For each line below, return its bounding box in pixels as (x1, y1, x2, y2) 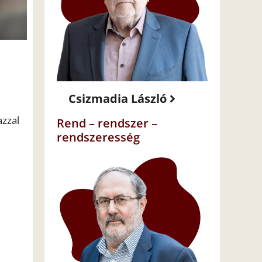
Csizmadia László (68, 91, 167, 107)
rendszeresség (57, 129, 140, 146)
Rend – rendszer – (57, 115, 157, 132)
